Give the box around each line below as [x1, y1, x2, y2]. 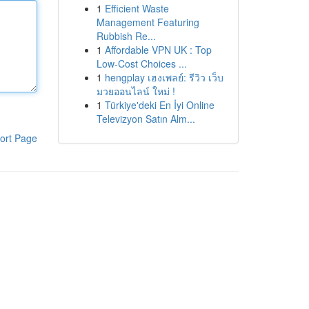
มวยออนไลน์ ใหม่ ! [96, 84, 175, 98]
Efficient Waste [104, 1, 169, 15]
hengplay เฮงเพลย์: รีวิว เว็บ [104, 70, 223, 84]
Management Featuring [96, 15, 199, 29]
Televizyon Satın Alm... [96, 112, 195, 126]
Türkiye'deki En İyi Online [104, 98, 215, 112]
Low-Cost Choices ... [96, 57, 187, 70]
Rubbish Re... [96, 29, 156, 43]
